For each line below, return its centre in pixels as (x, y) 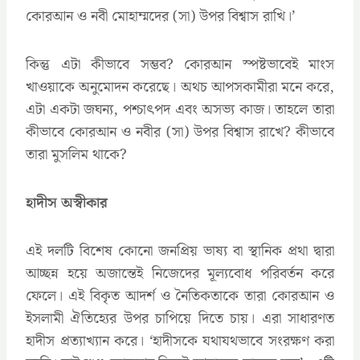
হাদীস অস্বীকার (67, 202)
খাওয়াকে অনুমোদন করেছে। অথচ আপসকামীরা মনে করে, (180, 87)
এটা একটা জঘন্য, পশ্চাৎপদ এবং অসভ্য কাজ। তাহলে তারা (180, 109)
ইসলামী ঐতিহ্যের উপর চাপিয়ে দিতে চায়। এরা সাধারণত (180, 318)
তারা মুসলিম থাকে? (76, 154)
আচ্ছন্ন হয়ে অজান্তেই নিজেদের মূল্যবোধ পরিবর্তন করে (180, 273)
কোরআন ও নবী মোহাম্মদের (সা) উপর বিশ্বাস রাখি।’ (160, 16)
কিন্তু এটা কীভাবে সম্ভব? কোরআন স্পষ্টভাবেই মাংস (180, 64)
